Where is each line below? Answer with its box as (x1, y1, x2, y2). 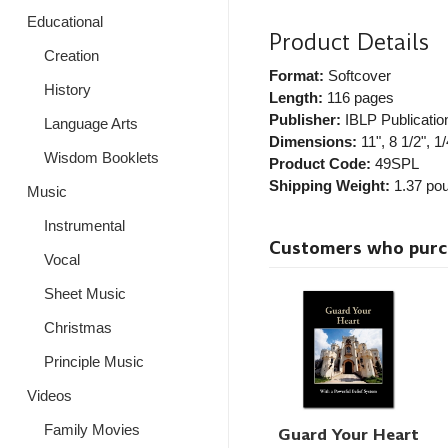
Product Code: (268, 154, 371, 172)
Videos (27, 387, 72, 404)
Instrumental (43, 217, 125, 234)
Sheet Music (43, 285, 126, 302)
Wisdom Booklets (43, 149, 159, 166)
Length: (268, 88, 323, 106)
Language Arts (43, 115, 138, 132)
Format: (268, 66, 324, 84)
